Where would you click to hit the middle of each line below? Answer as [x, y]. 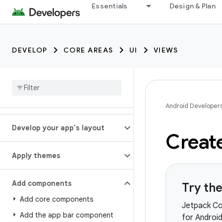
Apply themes [36, 156]
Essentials [110, 6]
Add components [42, 183]
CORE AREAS [88, 50]
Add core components [56, 199]
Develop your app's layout [58, 128]
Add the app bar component [67, 215]
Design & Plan [192, 6]
